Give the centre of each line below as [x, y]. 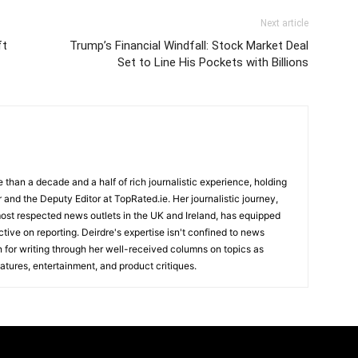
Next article [284, 23]
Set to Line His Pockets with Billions [213, 62]
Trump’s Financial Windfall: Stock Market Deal [189, 46]
